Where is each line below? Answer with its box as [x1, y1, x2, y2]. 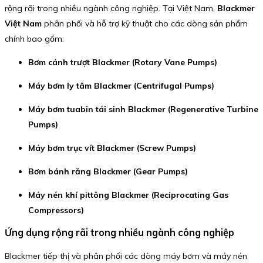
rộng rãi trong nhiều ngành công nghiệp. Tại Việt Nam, [5, 2, 217, 14]
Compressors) [28, 204, 84, 215]
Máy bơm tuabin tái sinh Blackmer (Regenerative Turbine [28, 103, 258, 114]
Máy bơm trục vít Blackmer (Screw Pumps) [28, 142, 196, 153]
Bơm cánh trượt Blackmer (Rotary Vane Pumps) [28, 56, 217, 68]
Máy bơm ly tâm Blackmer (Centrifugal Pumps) [28, 80, 214, 91]
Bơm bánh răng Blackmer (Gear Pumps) [28, 166, 188, 177]
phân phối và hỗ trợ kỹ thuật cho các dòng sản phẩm [42, 18, 248, 29]
